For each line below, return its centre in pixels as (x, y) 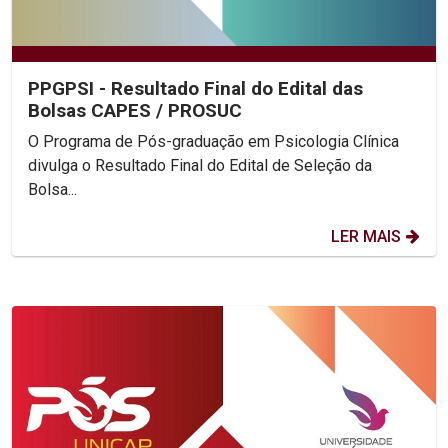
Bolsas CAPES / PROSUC (135, 110)
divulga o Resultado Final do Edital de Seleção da (200, 165)
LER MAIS (366, 236)
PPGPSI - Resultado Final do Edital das (195, 88)
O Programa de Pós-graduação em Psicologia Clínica (213, 141)
